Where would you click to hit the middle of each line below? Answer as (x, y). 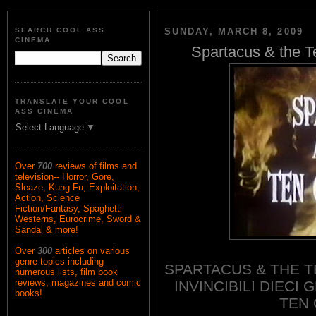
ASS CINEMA (44, 111)
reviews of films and (96, 166)
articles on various (92, 251)
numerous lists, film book (66, 272)
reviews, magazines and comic (78, 283)
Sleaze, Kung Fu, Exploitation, (77, 188)
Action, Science (47, 198)
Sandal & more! (47, 230)
